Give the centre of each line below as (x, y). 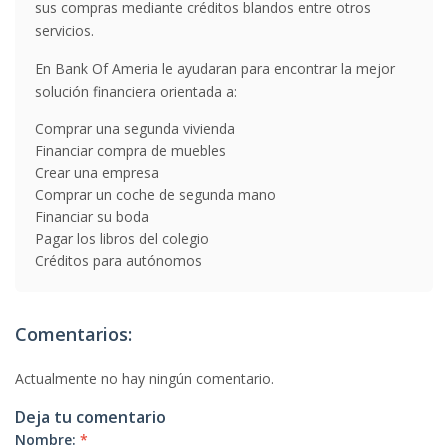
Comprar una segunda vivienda (135, 128)
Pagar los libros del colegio (122, 238)
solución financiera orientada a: (136, 91)
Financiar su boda (92, 216)
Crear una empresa (97, 172)
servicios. (64, 30)
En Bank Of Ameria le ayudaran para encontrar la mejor (215, 68)
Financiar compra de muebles (130, 150)
